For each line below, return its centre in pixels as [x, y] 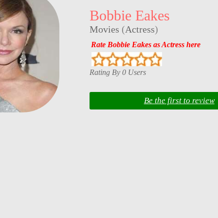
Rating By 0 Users [118, 72]
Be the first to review [179, 101]
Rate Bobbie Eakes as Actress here [145, 44]
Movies [104, 29]
